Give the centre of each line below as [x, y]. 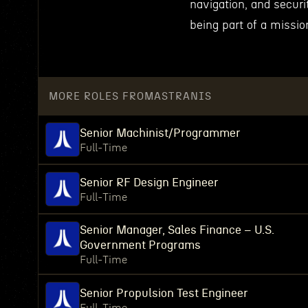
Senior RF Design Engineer [149, 183]
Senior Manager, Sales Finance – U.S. [177, 230]
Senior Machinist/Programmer [160, 133]
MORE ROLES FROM [101, 96]
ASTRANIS [183, 96]
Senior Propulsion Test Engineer [164, 293]
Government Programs [140, 245]
